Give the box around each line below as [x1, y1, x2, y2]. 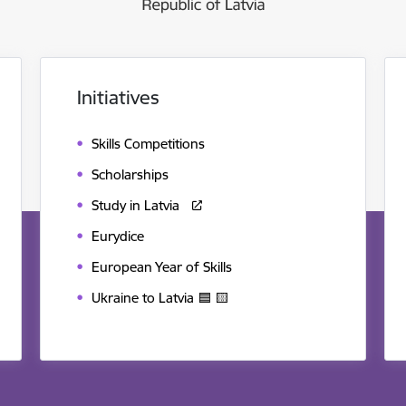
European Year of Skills [92, 258, 232, 276]
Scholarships [92, 166, 169, 184]
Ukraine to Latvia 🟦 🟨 [92, 289, 228, 307]
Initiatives [77, 85, 159, 110]
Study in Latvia [92, 197, 179, 215]
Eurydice [92, 227, 144, 246]
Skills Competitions [92, 135, 205, 153]
